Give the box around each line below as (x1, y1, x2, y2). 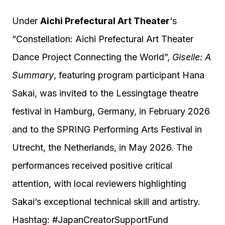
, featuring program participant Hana (54, 70, 204, 80)
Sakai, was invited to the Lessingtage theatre (12, 88, 198, 98)
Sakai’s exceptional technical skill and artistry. (12, 196, 200, 207)
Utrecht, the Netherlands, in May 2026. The (12, 142, 192, 153)
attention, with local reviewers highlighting (12, 178, 186, 189)
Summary (12, 70, 54, 80)
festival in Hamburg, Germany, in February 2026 (12, 106, 210, 117)
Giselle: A (172, 52, 211, 62)
